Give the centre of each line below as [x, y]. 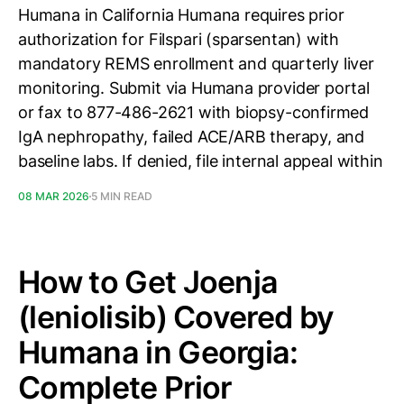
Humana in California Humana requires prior [181, 15]
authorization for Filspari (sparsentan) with [179, 39]
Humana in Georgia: [158, 352]
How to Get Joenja [148, 282]
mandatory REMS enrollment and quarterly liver [196, 64]
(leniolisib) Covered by [176, 317]
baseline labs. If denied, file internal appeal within [201, 161]
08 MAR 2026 [54, 196]
